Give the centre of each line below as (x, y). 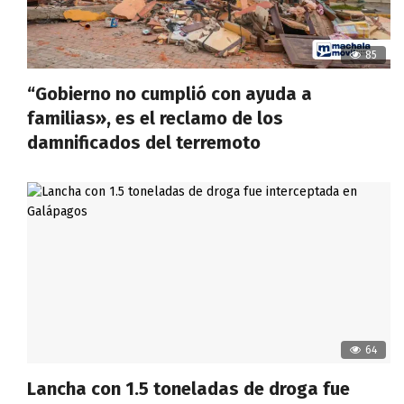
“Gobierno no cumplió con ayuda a (170, 93)
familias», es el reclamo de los (155, 118)
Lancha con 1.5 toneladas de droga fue (188, 389)
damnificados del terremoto (144, 142)
